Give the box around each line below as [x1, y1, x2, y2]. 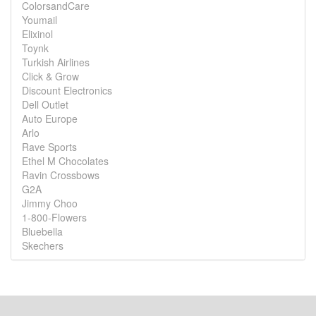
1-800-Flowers [22, 210, 87, 224]
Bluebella [22, 224, 63, 238]
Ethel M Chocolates [22, 154, 109, 168]
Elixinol [22, 27, 53, 41]
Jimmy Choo [22, 196, 78, 210]
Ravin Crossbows [22, 168, 99, 182]
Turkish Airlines [22, 55, 90, 69]
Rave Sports [22, 140, 77, 154]
